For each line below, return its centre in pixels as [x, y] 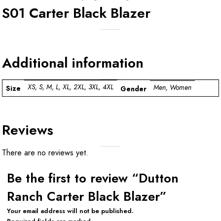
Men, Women [172, 88]
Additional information [73, 63]
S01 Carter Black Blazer [76, 13]
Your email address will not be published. [70, 211]
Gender [133, 89]
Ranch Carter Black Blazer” [87, 196]
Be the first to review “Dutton [93, 178]
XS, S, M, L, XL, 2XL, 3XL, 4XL [71, 87]
